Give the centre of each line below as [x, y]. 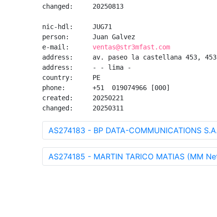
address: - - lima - [89, 67]
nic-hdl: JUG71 [77, 27]
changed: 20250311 [83, 108]
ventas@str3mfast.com [131, 47]
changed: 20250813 [83, 6]
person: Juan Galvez [89, 37]
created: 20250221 [83, 98]
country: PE [71, 77]
